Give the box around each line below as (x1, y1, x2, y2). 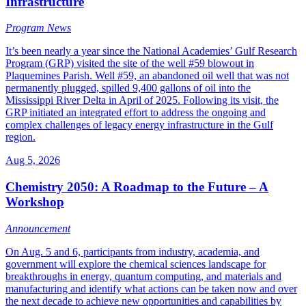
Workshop (5, 195, 64, 210)
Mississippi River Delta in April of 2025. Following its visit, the (5, 94, 279, 107)
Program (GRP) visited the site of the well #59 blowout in (5, 57, 254, 70)
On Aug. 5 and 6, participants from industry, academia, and (5, 245, 260, 258)
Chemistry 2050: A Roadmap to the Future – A (5, 180, 268, 195)
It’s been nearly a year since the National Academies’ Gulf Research (5, 45, 297, 57)
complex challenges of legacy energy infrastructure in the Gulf (5, 119, 273, 131)
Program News (5, 22, 71, 34)
